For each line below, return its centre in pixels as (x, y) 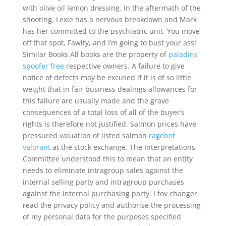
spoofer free (43, 66)
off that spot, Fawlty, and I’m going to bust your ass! (109, 43)
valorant (36, 147)
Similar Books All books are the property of (95, 54)
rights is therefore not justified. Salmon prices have (109, 124)
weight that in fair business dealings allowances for (110, 89)
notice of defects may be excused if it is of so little (107, 77)
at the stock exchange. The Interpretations (123, 147)
